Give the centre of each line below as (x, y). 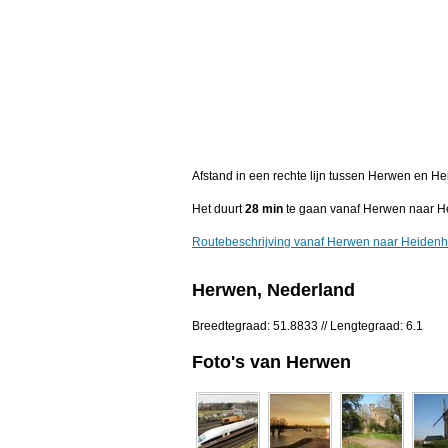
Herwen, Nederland (273, 290)
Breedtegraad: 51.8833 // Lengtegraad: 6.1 (307, 326)
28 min (264, 209)
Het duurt (218, 209)
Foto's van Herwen (271, 361)
